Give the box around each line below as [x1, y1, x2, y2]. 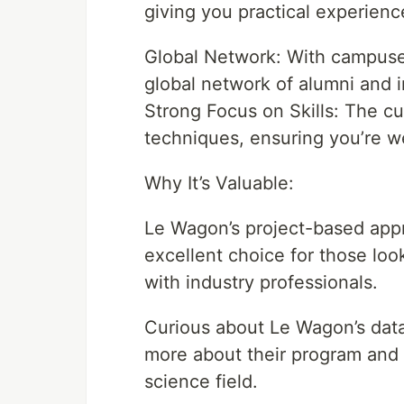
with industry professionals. [144, 271, 378, 294]
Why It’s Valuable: [144, 172, 294, 195]
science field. [144, 371, 258, 393]
